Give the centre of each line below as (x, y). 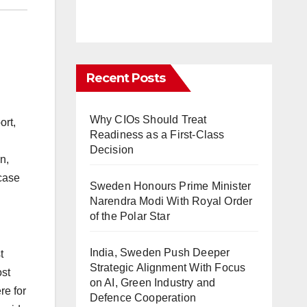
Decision (113, 150)
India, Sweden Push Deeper (160, 253)
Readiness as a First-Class (157, 135)
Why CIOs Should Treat (148, 120)
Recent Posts (125, 78)
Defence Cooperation (143, 298)
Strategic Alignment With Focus (168, 268)
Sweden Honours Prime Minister (170, 186)
